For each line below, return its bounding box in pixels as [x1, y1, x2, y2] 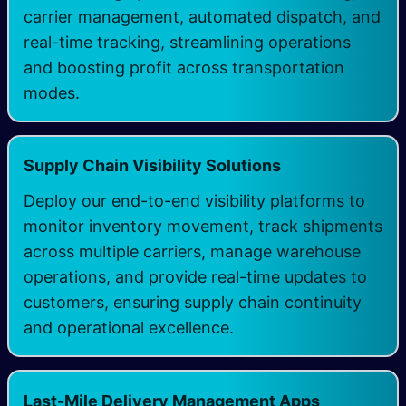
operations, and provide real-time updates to [23, 267, 367, 287]
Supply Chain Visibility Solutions [23, 156, 281, 176]
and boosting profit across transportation [23, 58, 344, 78]
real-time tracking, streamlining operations [23, 33, 351, 53]
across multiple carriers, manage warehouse [23, 242, 361, 262]
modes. [23, 83, 80, 103]
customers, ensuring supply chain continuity [23, 293, 362, 313]
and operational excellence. [23, 318, 234, 338]
